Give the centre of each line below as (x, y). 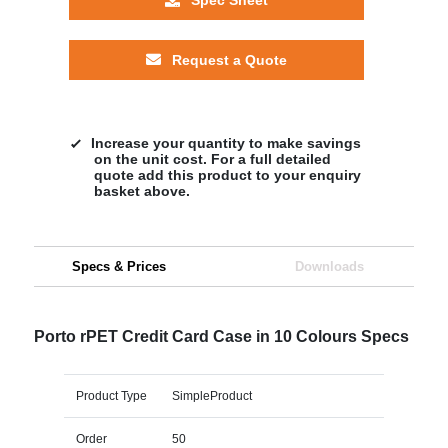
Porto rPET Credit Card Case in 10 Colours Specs (221, 336)
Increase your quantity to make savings (225, 142)
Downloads (329, 266)
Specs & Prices (118, 266)
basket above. (141, 190)
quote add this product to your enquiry (227, 174)
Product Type (111, 395)
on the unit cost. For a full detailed (212, 158)
